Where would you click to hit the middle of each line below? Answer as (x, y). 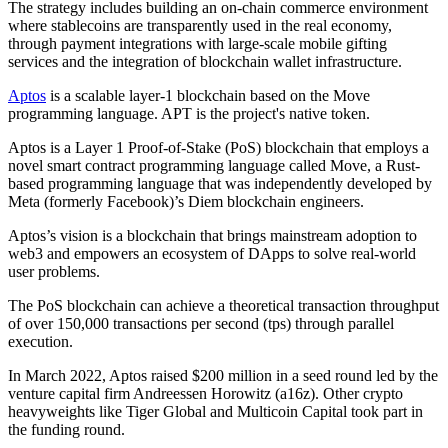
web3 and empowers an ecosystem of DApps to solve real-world (212, 253)
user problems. (54, 271)
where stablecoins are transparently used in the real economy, (200, 25)
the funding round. (68, 429)
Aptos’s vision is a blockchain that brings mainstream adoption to (212, 235)
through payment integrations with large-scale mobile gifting (197, 43)
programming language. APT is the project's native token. (191, 113)
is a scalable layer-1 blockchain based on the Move (208, 95)
